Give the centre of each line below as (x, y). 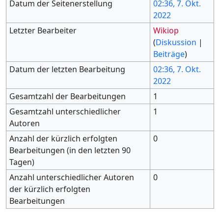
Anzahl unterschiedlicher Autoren (72, 178)
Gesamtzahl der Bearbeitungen (68, 96)
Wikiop (166, 31)
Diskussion (176, 42)
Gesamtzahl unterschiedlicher (65, 112)
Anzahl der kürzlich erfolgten (64, 139)
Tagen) (22, 162)
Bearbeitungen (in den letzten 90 (70, 151)
